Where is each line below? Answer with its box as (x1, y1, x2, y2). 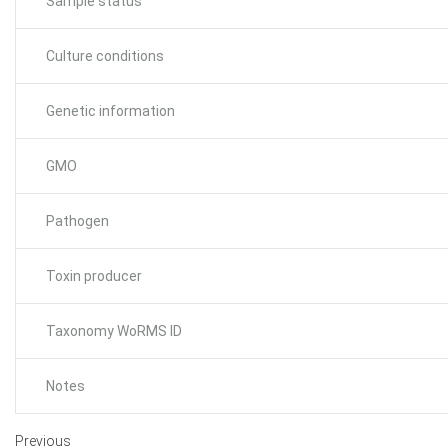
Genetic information (46, 103, 175, 119)
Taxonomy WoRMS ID (46, 323, 182, 339)
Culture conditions (46, 48, 164, 64)
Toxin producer (46, 268, 142, 284)
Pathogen (46, 213, 109, 229)
